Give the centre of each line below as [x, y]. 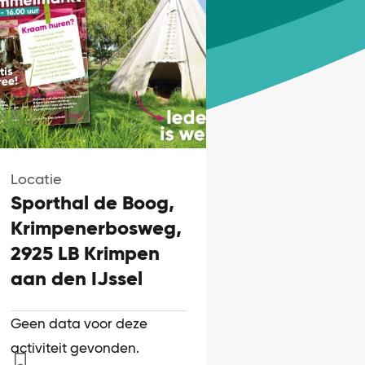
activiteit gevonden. [75, 347]
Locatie [36, 178]
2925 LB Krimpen [85, 253]
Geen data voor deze [79, 323]
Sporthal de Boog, [92, 202]
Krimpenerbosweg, [96, 227]
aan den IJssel [76, 278]
